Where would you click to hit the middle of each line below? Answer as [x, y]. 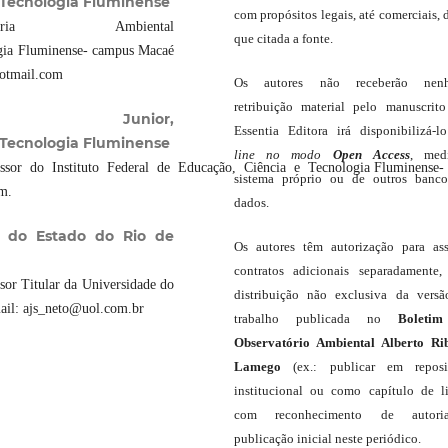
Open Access [371, 154]
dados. [251, 202]
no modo [294, 154]
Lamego [257, 366]
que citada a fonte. [283, 38]
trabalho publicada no [316, 318]
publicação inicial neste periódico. [330, 438]
